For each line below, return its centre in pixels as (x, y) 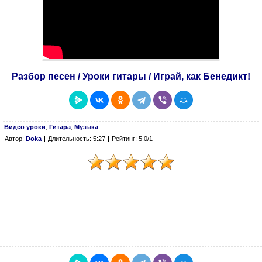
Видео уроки (25, 127)
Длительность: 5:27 (77, 139)
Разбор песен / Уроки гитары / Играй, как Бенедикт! (131, 76)
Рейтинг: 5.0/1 (132, 139)
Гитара (60, 127)
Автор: (15, 139)
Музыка (86, 127)
